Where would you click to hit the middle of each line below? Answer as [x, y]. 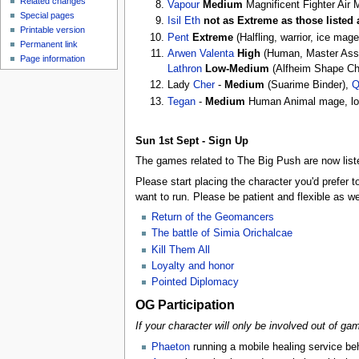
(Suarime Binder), [309, 85]
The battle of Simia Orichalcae [222, 234]
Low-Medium [238, 69]
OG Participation [185, 305]
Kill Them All [180, 250]
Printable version [53, 30]
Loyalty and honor [192, 266]
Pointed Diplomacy [195, 282]
